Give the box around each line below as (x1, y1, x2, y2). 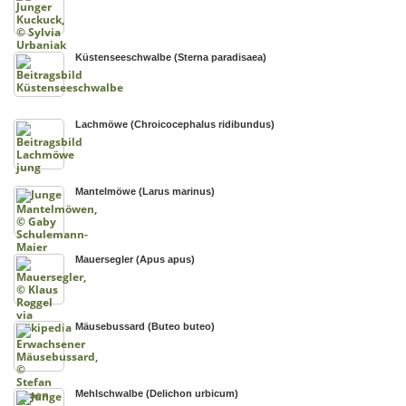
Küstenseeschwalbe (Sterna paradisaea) (75, 51, 267, 63)
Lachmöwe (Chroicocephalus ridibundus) (75, 118, 275, 130)
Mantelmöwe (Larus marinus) (75, 186, 216, 198)
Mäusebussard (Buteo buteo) (75, 321, 216, 333)
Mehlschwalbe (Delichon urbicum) (75, 388, 239, 400)
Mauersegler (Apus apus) (75, 253, 196, 265)
